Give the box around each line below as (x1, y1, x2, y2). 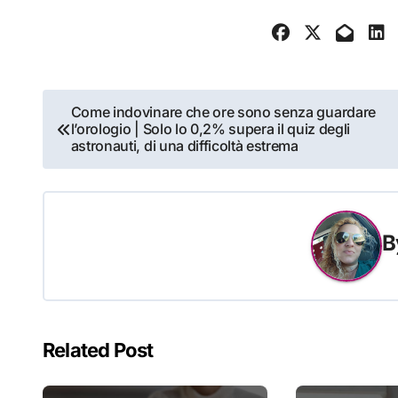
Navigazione (42, 91, 204, 126)
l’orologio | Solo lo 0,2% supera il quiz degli (70, 120, 350, 139)
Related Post (43, 338, 154, 362)
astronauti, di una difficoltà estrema (70, 137, 298, 155)
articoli (42, 130, 132, 165)
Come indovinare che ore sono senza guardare (70, 103, 376, 122)
